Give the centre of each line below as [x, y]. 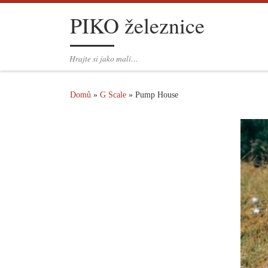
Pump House [157, 95]
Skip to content [45, 16]
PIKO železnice [137, 25]
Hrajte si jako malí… [104, 59]
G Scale [113, 95]
